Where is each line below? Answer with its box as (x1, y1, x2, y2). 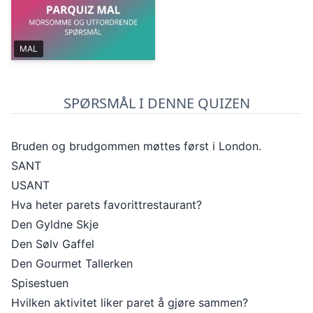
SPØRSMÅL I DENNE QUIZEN (63, 94, 250, 112)
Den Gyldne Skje (11, 217, 99, 231)
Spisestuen (11, 276, 68, 290)
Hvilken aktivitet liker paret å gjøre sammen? (11, 296, 248, 310)
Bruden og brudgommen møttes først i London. (11, 139, 261, 153)
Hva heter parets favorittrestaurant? (11, 198, 202, 212)
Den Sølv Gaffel (11, 237, 94, 251)
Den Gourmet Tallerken (11, 256, 133, 270)
